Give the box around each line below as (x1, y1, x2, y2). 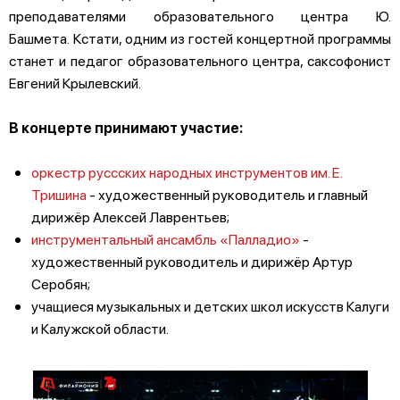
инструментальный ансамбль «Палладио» (31, 229, 300, 248)
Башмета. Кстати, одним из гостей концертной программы (9, 28, 391, 47)
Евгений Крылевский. (9, 72, 141, 92)
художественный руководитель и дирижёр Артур (31, 251, 353, 271)
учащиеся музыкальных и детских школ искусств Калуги (31, 296, 389, 315)
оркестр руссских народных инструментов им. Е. (31, 162, 342, 181)
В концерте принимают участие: (9, 117, 243, 137)
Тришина (31, 184, 87, 204)
